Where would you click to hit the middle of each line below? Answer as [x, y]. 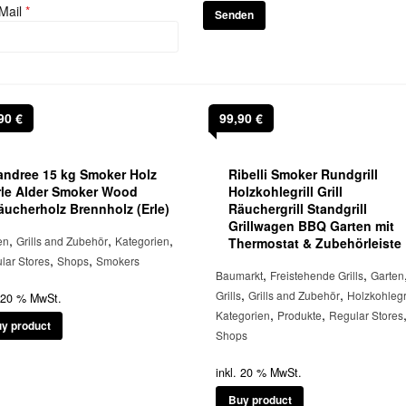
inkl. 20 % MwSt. [259, 372]
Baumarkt [240, 275]
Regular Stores [367, 314]
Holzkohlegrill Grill [286, 191]
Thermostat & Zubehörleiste [315, 242]
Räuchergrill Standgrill [298, 208]
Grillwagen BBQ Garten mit [312, 225]
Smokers [118, 260]
